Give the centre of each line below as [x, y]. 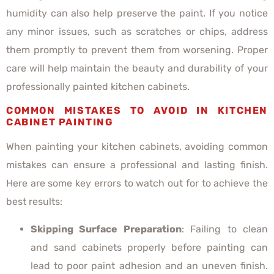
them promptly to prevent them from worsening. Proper [137, 50]
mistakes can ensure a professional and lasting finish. [137, 165]
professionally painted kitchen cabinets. [98, 86]
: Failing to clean [225, 229]
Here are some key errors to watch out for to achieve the [137, 183]
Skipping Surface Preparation [106, 229]
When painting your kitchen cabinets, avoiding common [137, 147]
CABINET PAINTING [61, 122]
